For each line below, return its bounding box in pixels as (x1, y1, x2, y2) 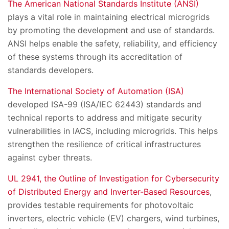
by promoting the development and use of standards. (8, 25, 215, 36)
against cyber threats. (8, 152, 92, 163)
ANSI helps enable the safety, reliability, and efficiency (8, 38, 217, 49)
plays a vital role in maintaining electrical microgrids (8, 12, 210, 22)
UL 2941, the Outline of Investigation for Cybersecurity (8, 173, 219, 184)
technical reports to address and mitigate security (8, 112, 202, 123)
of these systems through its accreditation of (8, 52, 182, 62)
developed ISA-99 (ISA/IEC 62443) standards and (8, 99, 201, 110)
